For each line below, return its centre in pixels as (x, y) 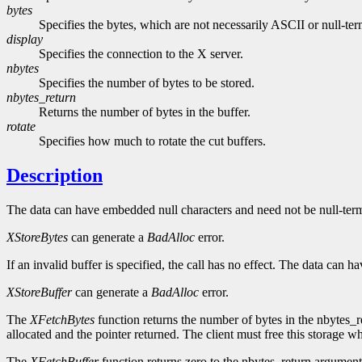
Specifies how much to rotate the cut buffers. (152, 141)
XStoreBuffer (39, 293)
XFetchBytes (62, 320)
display (25, 40)
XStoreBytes (37, 238)
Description (55, 176)
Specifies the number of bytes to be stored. (147, 83)
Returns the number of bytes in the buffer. (145, 112)
